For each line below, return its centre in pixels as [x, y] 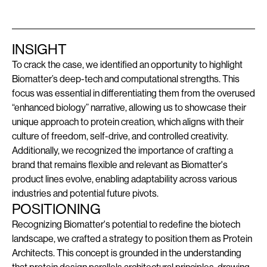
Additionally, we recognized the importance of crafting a [122, 150]
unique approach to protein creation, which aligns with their [128, 122]
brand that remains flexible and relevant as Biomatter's [120, 164]
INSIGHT [39, 49]
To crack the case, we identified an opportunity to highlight [127, 64]
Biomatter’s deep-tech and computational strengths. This [126, 79]
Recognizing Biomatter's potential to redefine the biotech [126, 224]
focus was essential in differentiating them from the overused [133, 93]
